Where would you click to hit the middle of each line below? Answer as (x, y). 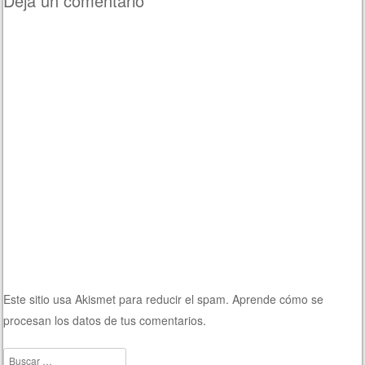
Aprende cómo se (278, 299)
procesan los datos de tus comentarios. (105, 321)
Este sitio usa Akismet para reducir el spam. (118, 299)
